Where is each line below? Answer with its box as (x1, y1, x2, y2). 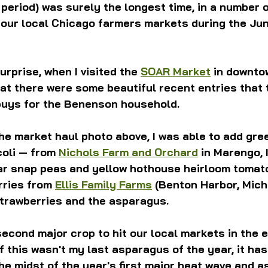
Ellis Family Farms (55, 178, 152, 192)
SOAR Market (141, 65, 211, 79)
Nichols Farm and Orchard (59, 145, 198, 160)
